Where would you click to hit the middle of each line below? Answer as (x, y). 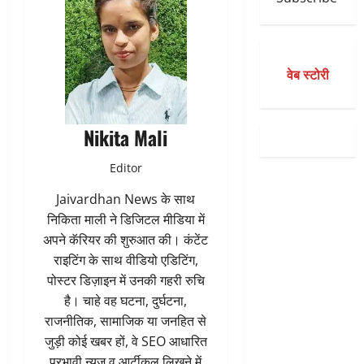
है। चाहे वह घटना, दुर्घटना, (126, 301)
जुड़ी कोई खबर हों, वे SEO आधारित (126, 342)
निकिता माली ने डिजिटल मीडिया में (126, 220)
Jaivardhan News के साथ (126, 199)
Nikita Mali (126, 138)
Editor (126, 168)
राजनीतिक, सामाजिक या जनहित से (126, 321)
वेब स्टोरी (308, 74)
